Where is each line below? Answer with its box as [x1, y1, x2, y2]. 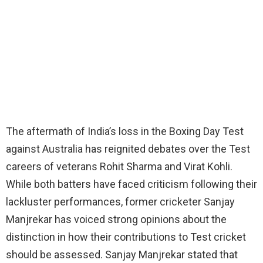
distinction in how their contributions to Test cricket [6, 231, 246, 244]
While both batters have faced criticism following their [6, 178, 257, 191]
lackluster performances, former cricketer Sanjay [6, 195, 235, 208]
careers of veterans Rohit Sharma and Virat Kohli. [6, 160, 232, 173]
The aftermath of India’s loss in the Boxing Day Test [6, 125, 244, 138]
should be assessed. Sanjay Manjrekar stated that [6, 248, 238, 261]
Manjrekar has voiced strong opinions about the [6, 213, 227, 226]
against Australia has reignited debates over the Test [6, 143, 250, 156]
